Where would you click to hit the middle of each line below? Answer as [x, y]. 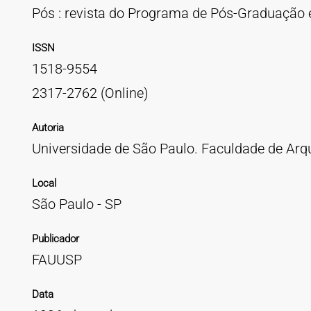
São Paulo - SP [76, 204]
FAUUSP [57, 260]
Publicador [55, 239]
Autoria [48, 128]
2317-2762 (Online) [90, 93]
